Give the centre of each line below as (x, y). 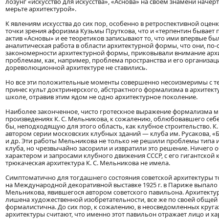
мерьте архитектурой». (41, 9)
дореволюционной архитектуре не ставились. (76, 68)
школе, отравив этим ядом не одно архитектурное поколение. (101, 97)
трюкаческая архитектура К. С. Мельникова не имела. (88, 163)
